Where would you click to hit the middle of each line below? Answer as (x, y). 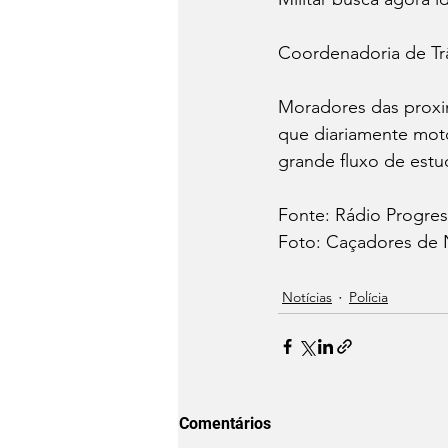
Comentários (225, 423)
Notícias (307, 297)
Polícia (368, 297)
